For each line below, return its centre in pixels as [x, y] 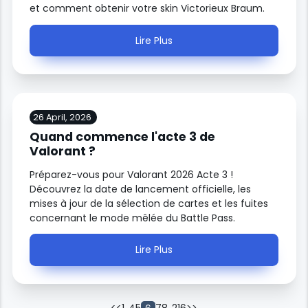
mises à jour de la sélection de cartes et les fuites [149, 203]
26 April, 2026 [62, 117]
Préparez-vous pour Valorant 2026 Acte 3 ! [132, 174]
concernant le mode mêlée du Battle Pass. [133, 218]
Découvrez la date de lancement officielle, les [141, 189]
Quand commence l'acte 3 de [123, 137]
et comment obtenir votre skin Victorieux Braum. [147, 9]
